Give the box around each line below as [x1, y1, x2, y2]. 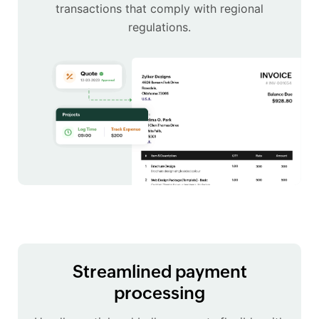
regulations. [128, 19, 191, 34]
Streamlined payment [72, 262, 247, 282]
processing [114, 283, 205, 303]
